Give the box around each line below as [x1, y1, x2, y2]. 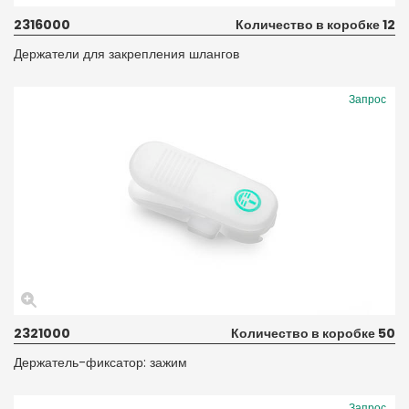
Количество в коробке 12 [236, 15, 395, 34]
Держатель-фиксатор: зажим [14, 352, 187, 372]
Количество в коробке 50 [231, 323, 395, 342]
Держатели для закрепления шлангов [14, 44, 239, 63]
